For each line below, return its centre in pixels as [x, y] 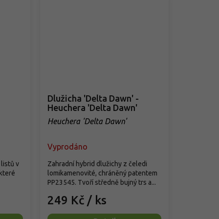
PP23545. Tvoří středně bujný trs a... [102, 182]
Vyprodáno [68, 146]
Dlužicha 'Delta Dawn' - [93, 98]
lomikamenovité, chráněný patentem [103, 173]
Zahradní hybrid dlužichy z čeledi [98, 164]
